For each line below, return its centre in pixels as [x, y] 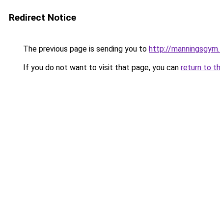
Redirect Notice [42, 17]
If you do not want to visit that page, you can [101, 68]
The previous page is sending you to [85, 49]
